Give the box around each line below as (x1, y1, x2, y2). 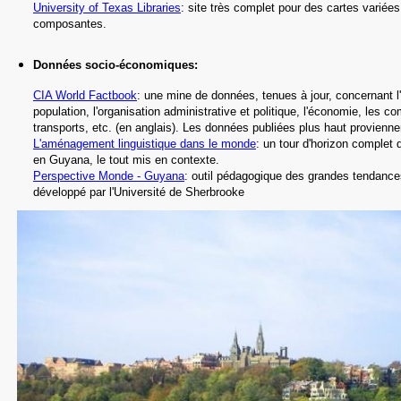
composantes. (33, 17, 107, 30)
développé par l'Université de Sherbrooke (33, 185, 244, 199)
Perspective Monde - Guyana (33, 169, 184, 183)
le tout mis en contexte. (93, 153, 219, 166)
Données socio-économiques (33, 58, 194, 72)
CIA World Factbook (33, 89, 137, 102)
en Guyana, (33, 153, 93, 166)
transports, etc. (33, 121, 112, 134)
